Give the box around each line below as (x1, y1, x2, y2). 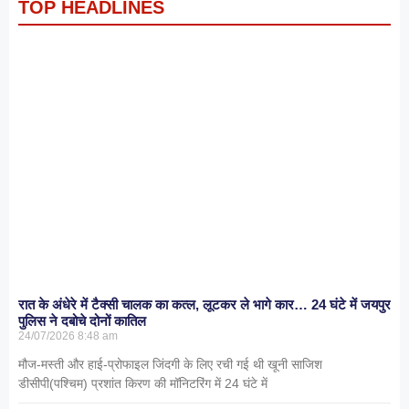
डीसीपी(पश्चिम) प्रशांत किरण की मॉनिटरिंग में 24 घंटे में (18, 375, 267, 391)
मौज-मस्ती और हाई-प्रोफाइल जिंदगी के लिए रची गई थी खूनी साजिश (18, 356, 322, 372)
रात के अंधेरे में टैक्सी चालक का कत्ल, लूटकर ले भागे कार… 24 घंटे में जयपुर (18, 296, 391, 312)
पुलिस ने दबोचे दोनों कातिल (18, 312, 146, 329)
